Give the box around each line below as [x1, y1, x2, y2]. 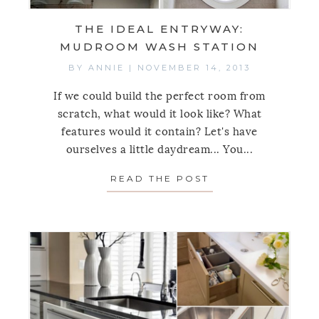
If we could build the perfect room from [53, 90, 266, 103]
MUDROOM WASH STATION [60, 40, 259, 54]
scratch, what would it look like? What [57, 108, 262, 121]
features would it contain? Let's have [61, 125, 258, 139]
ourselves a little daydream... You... [66, 143, 253, 157]
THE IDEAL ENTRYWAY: [75, 22, 244, 36]
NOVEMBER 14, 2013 [137, 63, 251, 73]
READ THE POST [110, 173, 209, 184]
